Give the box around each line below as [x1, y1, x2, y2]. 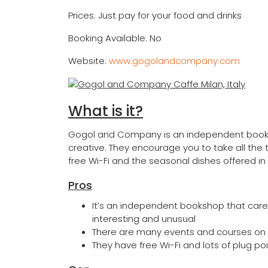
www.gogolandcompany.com [109, 54, 240, 68]
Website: [68, 54, 109, 68]
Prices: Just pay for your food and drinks [68, 9, 242, 22]
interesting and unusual [92, 212, 196, 226]
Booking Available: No [68, 32, 162, 45]
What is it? [68, 101, 143, 121]
